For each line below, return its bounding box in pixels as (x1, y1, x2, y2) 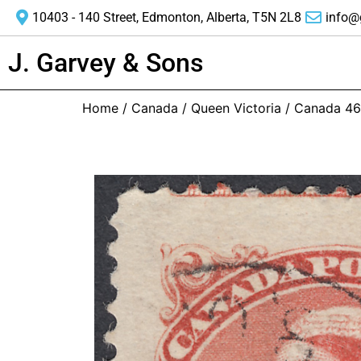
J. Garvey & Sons (8, 48, 203, 78)
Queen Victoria (191, 100, 281, 116)
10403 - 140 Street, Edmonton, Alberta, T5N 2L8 (32, 10, 301, 25)
